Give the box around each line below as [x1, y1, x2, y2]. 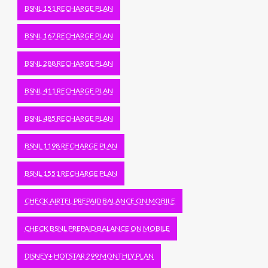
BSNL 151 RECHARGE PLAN [25, 4, 114, 13]
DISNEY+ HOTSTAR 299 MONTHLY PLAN [25, 251, 154, 260]
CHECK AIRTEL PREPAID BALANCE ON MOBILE [25, 196, 176, 205]
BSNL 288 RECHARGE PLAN [25, 59, 114, 68]
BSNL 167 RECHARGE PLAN [25, 31, 114, 40]
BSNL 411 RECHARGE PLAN [25, 86, 114, 95]
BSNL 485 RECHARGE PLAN [25, 114, 114, 123]
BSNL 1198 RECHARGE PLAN [25, 141, 118, 150]
